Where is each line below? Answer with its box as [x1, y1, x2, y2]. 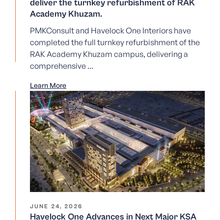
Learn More [30, 81, 67, 90]
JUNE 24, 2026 [30, 203, 83, 210]
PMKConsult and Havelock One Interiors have [30, 26, 192, 36]
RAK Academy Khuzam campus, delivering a [30, 49, 189, 59]
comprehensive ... [30, 61, 94, 71]
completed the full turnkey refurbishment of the [30, 37, 200, 48]
